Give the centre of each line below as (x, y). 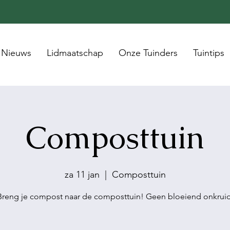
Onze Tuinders (148, 53)
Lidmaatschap (75, 53)
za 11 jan (82, 175)
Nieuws (16, 53)
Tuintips (209, 53)
